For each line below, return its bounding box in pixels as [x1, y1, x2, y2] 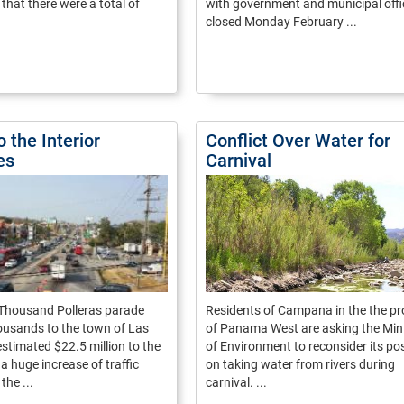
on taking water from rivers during [206, 357, 395, 372]
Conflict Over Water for [206, 130, 390, 151]
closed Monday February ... [206, 14, 357, 29]
